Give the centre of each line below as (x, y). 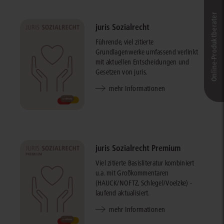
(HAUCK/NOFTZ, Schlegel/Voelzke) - (144, 183)
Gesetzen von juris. (121, 72)
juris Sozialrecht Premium (138, 148)
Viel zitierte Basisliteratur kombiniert (145, 163)
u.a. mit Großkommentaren (132, 173)
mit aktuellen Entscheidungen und (142, 62)
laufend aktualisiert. (122, 193)
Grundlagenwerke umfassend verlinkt (147, 52)
